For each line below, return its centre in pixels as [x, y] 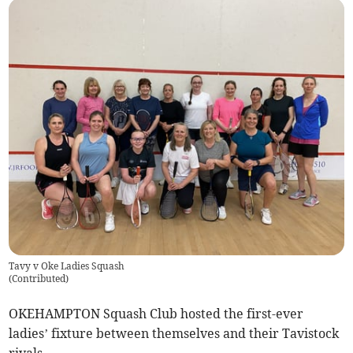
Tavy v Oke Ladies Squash [67, 266]
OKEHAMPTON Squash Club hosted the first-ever [156, 314]
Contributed [39, 279]
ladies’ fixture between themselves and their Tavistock [174, 334]
